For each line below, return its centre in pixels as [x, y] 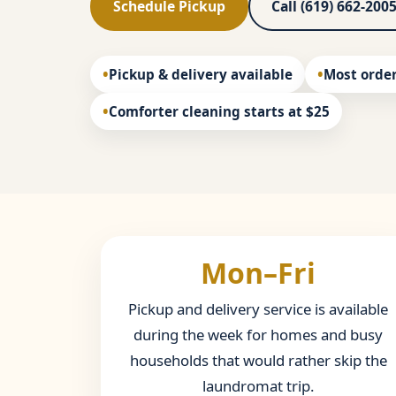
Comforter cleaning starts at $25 [219, 112]
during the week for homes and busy [258, 335]
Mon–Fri [258, 273]
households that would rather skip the [258, 361]
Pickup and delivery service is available [258, 309]
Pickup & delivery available [201, 75]
